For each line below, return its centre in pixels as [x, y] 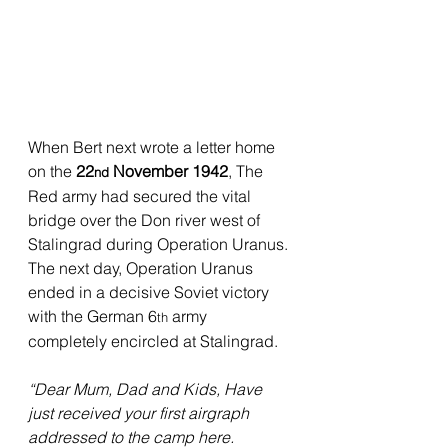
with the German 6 [92, 315]
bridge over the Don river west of [146, 219]
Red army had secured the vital [141, 195]
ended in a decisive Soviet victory [150, 291]
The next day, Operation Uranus [142, 267]
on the [52, 170]
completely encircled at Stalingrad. [153, 340]
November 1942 [168, 170]
